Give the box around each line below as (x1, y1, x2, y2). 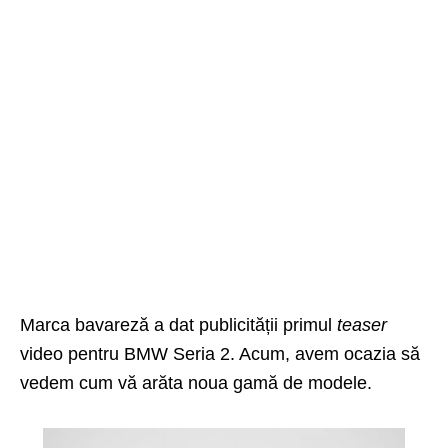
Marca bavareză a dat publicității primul (20, 314, 337, 335)
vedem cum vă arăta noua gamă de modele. (20, 372, 372, 393)
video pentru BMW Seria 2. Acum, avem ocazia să (20, 343, 420, 364)
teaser (337, 314, 387, 335)
